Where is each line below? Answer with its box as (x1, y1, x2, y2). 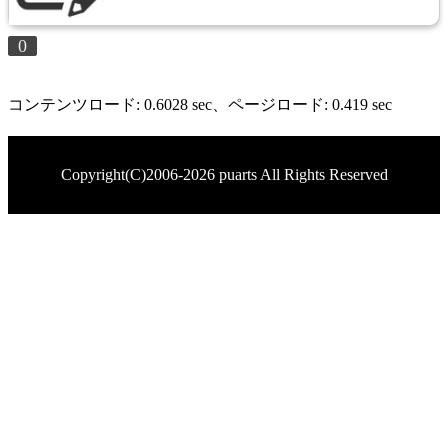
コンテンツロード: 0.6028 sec (8, 96, 212, 114)
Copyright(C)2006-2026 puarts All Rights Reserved (60, 166, 388, 184)
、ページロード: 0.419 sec (212, 96, 392, 114)
